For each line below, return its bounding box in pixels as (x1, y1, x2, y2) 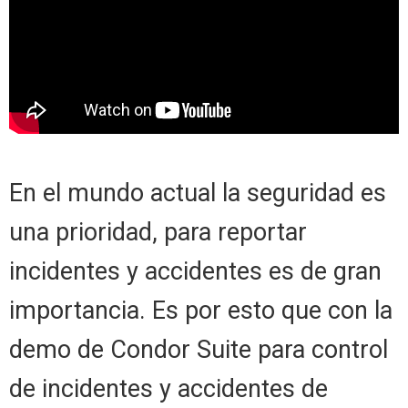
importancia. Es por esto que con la (9, 295, 393, 325)
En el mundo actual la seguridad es (9, 178, 386, 208)
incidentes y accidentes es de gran (9, 256, 382, 286)
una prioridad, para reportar (9, 217, 307, 247)
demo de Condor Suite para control (9, 334, 388, 364)
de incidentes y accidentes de (9, 373, 328, 403)
